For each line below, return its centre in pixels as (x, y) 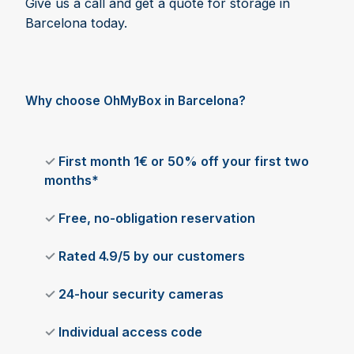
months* (72, 181)
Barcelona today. (76, 23)
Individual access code (129, 332)
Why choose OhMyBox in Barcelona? (136, 101)
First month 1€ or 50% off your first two (182, 162)
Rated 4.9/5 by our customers (150, 256)
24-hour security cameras (139, 294)
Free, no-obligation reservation (155, 218)
